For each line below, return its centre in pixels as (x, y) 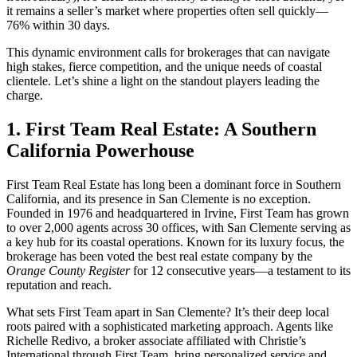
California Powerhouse (100, 150)
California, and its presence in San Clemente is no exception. (159, 198)
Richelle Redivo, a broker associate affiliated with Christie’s (156, 340)
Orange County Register (68, 270)
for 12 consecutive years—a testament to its (240, 270)
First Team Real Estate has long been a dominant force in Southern (174, 184)
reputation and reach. (59, 284)
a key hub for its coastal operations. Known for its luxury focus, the (175, 241)
